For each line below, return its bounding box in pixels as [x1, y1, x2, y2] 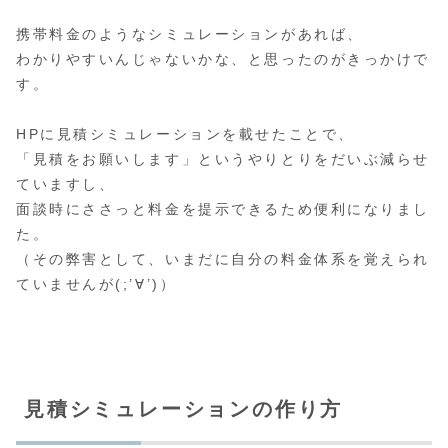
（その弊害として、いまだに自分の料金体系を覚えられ [16, 251, 430, 268]
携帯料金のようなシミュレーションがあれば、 [16, 26, 364, 43]
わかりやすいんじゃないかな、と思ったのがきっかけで [16, 51, 430, 68]
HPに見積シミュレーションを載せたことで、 [16, 126, 355, 143]
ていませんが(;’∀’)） [16, 276, 177, 293]
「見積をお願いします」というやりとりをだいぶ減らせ [16, 151, 430, 168]
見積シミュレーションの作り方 [24, 398, 344, 421]
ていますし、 [16, 176, 116, 193]
